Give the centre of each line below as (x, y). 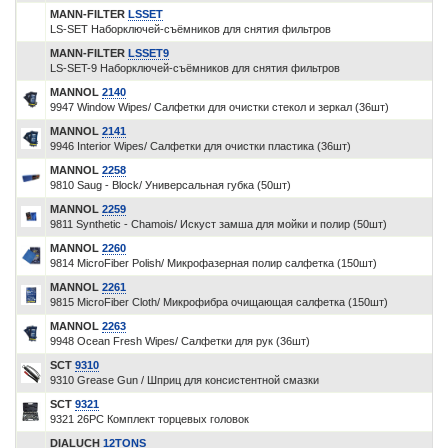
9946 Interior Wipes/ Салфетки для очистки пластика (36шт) (200, 146)
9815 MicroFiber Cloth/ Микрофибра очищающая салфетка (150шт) (219, 302)
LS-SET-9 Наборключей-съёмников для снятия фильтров (195, 68)
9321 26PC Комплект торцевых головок (149, 419)
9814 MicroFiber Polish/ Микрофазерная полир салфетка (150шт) (213, 263)
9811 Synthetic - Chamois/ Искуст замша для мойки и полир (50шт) (218, 224)
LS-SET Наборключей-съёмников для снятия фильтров (190, 29)
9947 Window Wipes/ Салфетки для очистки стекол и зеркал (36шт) (219, 107)
